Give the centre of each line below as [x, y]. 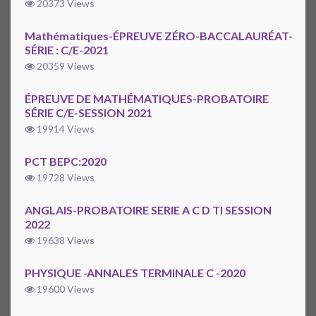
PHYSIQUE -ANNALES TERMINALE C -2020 [135, 273]
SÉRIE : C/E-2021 [67, 50]
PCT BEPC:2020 [66, 162]
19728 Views [65, 178]
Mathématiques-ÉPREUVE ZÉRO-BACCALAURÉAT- [159, 36]
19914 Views [65, 129]
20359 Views [65, 66]
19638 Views [65, 241]
